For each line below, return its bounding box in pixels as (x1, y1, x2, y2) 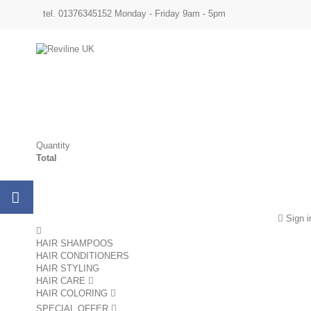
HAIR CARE (36, 276, 88, 286)
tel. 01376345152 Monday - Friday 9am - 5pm (43, 8, 226, 19)
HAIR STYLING (36, 263, 99, 274)
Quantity (36, 140, 70, 151)
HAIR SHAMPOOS (36, 238, 113, 249)
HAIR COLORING (36, 288, 110, 299)
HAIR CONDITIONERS (36, 251, 129, 261)
